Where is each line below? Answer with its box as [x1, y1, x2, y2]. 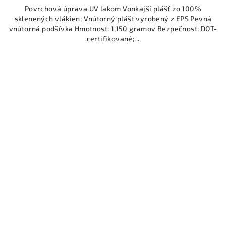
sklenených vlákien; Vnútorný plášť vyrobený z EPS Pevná [14, 14, 212, 23]
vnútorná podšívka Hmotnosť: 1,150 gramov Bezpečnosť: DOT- [9, 24, 217, 33]
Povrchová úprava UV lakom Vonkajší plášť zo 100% [24, 4, 202, 13]
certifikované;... [86, 34, 140, 43]
